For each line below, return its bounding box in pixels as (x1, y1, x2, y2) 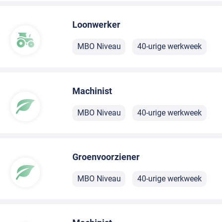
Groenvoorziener (72, 151, 140, 162)
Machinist (72, 85, 112, 96)
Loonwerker (72, 19, 121, 30)
